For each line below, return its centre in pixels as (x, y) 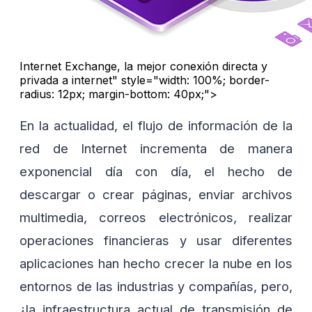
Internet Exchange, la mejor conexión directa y (143, 67)
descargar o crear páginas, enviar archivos (156, 194)
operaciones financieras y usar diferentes (156, 240)
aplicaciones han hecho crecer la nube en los (156, 263)
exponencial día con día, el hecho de (156, 171)
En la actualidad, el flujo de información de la (156, 125)
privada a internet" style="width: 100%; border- (145, 80)
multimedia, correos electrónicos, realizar (156, 217)
